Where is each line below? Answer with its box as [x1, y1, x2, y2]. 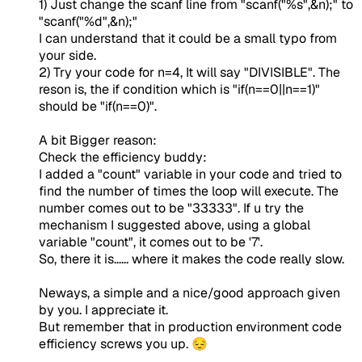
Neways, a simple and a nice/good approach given [39, 284, 340, 302]
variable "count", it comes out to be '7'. [39, 234, 263, 251]
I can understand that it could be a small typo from [39, 30, 337, 48]
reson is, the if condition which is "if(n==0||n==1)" [39, 81, 320, 99]
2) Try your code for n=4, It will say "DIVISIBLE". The [39, 64, 340, 82]
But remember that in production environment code [39, 318, 342, 336]
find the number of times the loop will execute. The [39, 183, 339, 200]
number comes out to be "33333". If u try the [39, 200, 304, 217]
